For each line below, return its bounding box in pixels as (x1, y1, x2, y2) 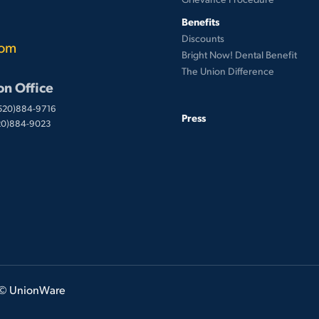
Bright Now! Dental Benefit (182, 48, 297, 61)
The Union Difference (182, 65, 274, 77)
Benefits (182, 15, 219, 28)
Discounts (182, 32, 224, 44)
